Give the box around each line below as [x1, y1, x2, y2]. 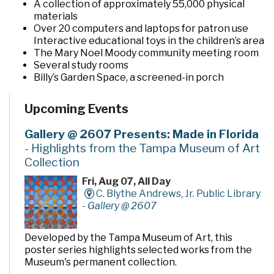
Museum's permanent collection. [24, 256, 177, 268]
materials [34, 10, 78, 23]
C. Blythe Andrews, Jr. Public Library [95, 188, 261, 200]
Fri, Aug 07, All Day [82, 176, 171, 188]
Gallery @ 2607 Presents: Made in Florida [24, 127, 259, 142]
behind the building [34, 96, 123, 108]
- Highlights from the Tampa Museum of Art [24, 141, 260, 156]
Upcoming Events [24, 102, 128, 117]
